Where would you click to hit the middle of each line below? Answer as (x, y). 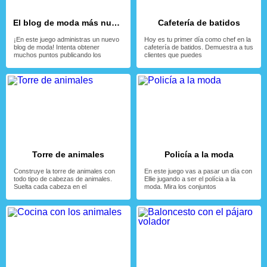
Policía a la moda (199, 154)
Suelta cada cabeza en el (50, 186)
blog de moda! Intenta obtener (57, 47)
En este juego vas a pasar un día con (198, 171)
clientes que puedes (173, 55)
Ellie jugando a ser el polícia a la (190, 178)
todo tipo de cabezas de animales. (63, 178)
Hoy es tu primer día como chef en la (198, 39)
